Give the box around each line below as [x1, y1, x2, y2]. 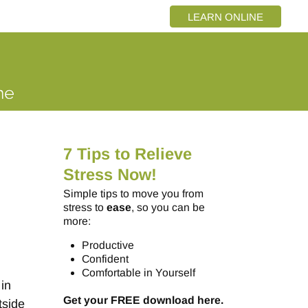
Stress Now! [63, 166, 157, 184]
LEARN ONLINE [187, 10, 263, 23]
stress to [63, 201, 107, 213]
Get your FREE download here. [63, 294, 223, 307]
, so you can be [131, 201, 205, 213]
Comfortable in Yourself [82, 267, 196, 279]
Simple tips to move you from [63, 187, 203, 199]
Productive [82, 239, 135, 252]
